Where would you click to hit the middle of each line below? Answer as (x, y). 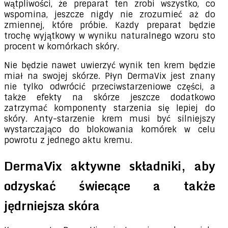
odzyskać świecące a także (110, 185)
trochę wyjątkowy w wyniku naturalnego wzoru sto (110, 36)
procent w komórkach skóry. (62, 46)
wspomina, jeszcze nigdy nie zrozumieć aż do (110, 14)
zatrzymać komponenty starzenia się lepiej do (110, 108)
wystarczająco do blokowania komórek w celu (110, 129)
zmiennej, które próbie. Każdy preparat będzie (110, 25)
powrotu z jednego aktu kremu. (68, 140)
